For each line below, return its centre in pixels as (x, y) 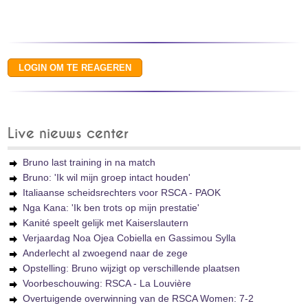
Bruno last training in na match (89, 162)
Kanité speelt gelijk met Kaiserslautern (106, 223)
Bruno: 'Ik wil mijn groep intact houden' (107, 177)
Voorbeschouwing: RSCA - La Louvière (107, 283)
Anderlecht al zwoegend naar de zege (106, 253)
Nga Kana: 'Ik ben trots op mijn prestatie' (111, 208)
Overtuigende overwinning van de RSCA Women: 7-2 (139, 298)
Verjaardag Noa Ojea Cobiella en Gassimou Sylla (130, 238)
